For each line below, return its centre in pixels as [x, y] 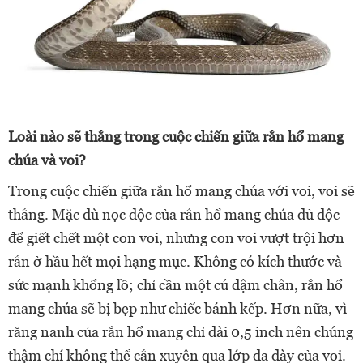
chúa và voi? [47, 160]
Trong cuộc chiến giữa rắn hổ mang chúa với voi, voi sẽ [181, 191]
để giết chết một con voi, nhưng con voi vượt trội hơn [176, 238]
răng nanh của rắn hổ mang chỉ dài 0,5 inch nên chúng [181, 332]
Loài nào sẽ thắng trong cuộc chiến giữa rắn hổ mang [176, 137]
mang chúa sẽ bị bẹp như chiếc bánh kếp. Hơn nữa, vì [177, 309]
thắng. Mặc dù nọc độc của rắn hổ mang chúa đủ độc [174, 215]
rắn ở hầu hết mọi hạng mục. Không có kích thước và [175, 262]
